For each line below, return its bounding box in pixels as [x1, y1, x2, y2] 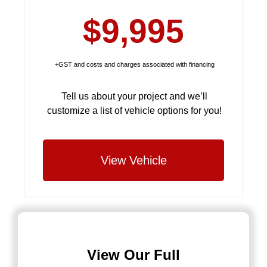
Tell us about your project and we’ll [61, 91, 207, 102]
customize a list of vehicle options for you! [46, 105, 222, 116]
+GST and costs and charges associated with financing [52, 60, 215, 68]
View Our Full [87, 246, 180, 263]
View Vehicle [100, 153, 167, 167]
